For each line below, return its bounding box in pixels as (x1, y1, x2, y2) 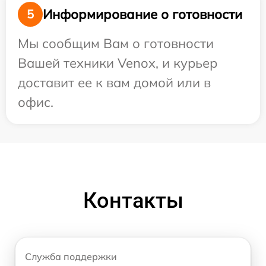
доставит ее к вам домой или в (18, 74, 211, 91)
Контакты (83, 188, 183, 213)
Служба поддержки (25, 251, 117, 262)
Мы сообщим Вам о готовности (18, 35, 214, 52)
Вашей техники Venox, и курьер (18, 55, 217, 71)
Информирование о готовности (43, 5, 242, 23)
